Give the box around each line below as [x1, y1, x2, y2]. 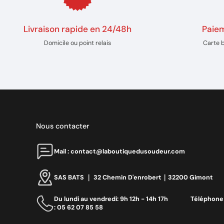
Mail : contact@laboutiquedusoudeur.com [54, 147, 185, 155]
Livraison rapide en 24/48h [23, 23, 132, 34]
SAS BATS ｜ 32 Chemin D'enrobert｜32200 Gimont [54, 173, 213, 181]
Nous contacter [36, 121, 90, 130]
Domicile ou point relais [44, 38, 111, 47]
